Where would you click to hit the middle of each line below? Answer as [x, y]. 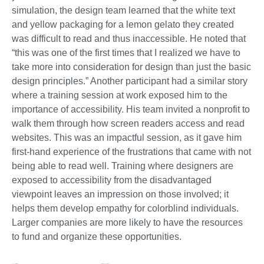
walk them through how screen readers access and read [128, 123]
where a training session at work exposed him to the [120, 95]
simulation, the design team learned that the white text [123, 10]
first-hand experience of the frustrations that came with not [131, 151]
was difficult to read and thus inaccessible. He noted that [129, 38]
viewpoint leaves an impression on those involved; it [120, 194]
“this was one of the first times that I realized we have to [126, 52]
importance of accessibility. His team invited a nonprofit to [131, 109]
